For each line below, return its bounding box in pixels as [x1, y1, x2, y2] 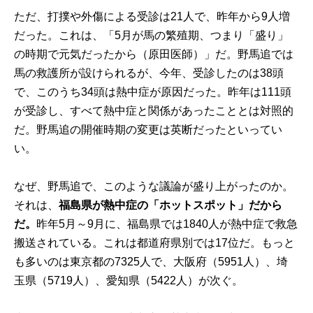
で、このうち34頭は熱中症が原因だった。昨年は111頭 [14, 85, 292, 98]
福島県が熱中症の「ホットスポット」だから [59, 199, 283, 212]
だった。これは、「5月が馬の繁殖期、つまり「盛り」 [14, 29, 289, 41]
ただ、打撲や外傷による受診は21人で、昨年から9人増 [14, 10, 291, 22]
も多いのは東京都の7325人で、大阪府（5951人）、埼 [14, 256, 289, 268]
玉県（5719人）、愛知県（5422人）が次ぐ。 [14, 275, 244, 287]
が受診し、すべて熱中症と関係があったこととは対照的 [14, 104, 294, 117]
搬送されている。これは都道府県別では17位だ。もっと [14, 237, 296, 249]
